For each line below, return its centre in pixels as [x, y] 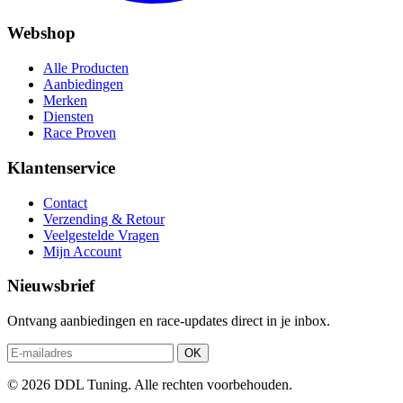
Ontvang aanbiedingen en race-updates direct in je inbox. [169, 321]
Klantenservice [61, 167]
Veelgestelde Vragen [101, 235]
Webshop [41, 33]
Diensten [68, 117]
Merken [65, 101]
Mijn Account [82, 251]
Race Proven [80, 133]
